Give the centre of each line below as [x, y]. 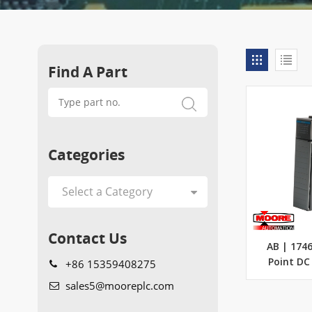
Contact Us [87, 237]
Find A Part [87, 71]
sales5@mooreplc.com [119, 285]
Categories [86, 154]
